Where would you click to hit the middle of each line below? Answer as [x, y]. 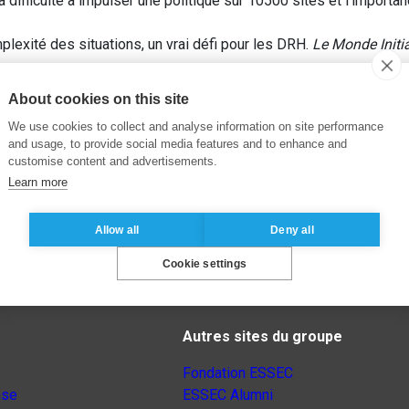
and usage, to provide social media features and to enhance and [178, 144]
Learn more [38, 182]
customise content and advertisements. [113, 161]
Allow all [117, 230]
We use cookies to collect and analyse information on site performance [196, 126]
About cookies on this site [99, 99]
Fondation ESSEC [238, 373]
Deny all [292, 230]
